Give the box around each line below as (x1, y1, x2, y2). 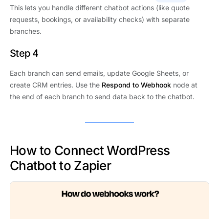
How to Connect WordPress (10, 142, 170, 158)
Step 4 (10, 47, 39, 59)
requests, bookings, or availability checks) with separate (10, 15, 190, 23)
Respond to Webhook (102, 80, 171, 89)
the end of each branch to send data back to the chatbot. (10, 92, 195, 101)
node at (171, 80, 197, 89)
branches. (10, 26, 42, 35)
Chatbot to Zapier (10, 157, 111, 173)
